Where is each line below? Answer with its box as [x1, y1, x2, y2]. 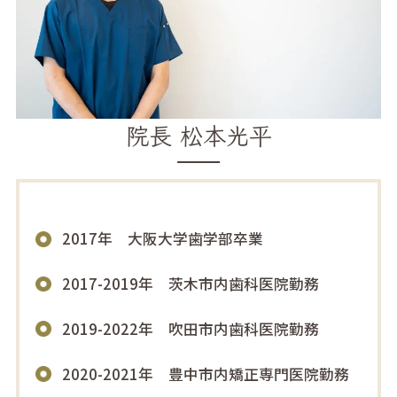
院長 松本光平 [125, 123, 272, 147]
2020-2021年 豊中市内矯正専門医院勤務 [61, 363, 349, 385]
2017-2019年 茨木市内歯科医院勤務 [61, 273, 319, 295]
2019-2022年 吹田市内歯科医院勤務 [61, 318, 319, 340]
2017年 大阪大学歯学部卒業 [61, 228, 263, 250]
